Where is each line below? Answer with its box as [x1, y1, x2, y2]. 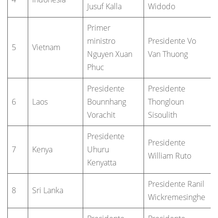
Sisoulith [148, 109, 177, 120]
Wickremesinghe [148, 191, 205, 202]
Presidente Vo [148, 35, 196, 46]
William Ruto [148, 150, 191, 161]
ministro [87, 35, 115, 46]
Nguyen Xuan [87, 48, 132, 59]
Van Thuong [148, 48, 188, 59]
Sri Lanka [32, 184, 63, 196]
